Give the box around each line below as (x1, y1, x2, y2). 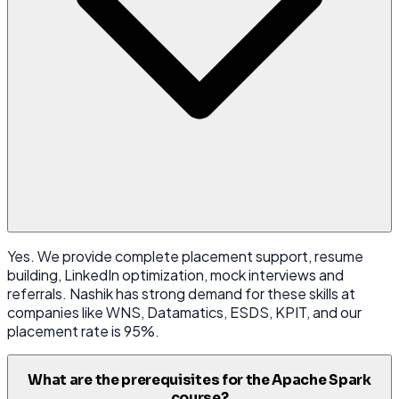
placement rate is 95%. (7, 322, 159, 341)
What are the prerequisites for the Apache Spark (28, 370, 371, 389)
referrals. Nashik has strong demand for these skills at (7, 284, 355, 304)
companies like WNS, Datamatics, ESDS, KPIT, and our (7, 303, 362, 322)
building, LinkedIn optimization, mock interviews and (7, 265, 344, 285)
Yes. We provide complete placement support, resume (7, 247, 363, 266)
